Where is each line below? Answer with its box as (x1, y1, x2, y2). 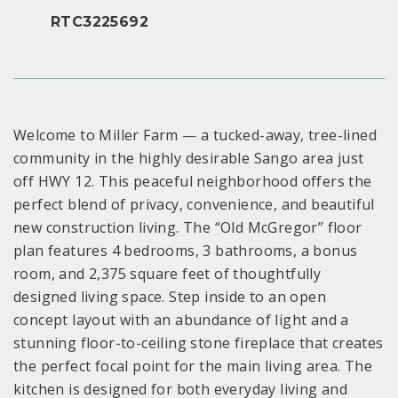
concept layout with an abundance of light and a (13, 310, 349, 330)
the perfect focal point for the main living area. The (13, 356, 373, 377)
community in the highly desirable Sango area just (13, 148, 364, 169)
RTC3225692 (51, 13, 148, 31)
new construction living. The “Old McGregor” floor (13, 218, 362, 238)
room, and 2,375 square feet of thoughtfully (13, 264, 322, 284)
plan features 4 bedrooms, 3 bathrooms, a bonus (13, 241, 358, 261)
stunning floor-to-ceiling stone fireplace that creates (13, 333, 384, 354)
